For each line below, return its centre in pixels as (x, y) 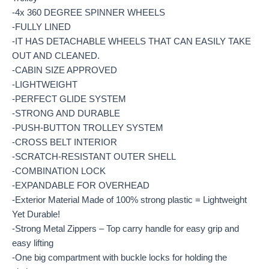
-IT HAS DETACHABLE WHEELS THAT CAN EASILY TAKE (131, 42)
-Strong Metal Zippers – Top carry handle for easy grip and (125, 229)
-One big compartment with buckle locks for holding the (119, 258)
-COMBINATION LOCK (59, 171)
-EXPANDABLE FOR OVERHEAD (81, 186)
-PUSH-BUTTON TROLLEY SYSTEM (88, 128)
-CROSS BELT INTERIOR (65, 143)
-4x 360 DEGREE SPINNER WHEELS (89, 13)
